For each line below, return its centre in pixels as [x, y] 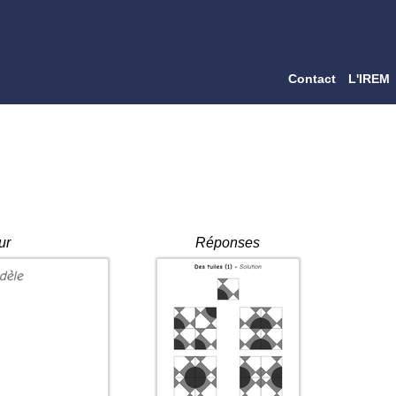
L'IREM [369, 79]
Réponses [227, 243]
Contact [312, 79]
